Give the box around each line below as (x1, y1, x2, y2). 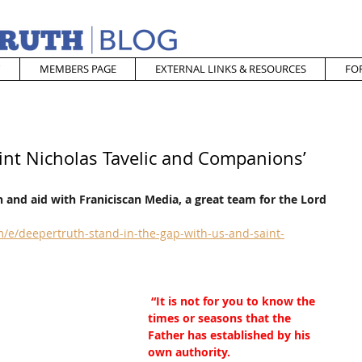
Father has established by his (148, 327, 314, 343)
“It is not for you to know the (151, 293, 318, 309)
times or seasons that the (148, 310, 294, 326)
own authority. (148, 344, 230, 360)
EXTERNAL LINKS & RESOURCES (154, 61, 306, 76)
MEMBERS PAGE (39, 61, 116, 76)
